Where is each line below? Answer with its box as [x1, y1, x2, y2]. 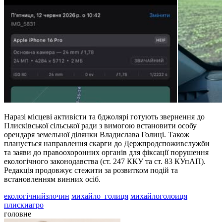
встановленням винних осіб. [4, 174, 101, 183]
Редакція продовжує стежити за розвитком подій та [4, 166, 178, 174]
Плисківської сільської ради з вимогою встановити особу [4, 121, 197, 130]
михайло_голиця [71, 191, 128, 200]
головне [4, 209, 31, 218]
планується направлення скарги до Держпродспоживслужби [4, 139, 210, 148]
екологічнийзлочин [4, 191, 69, 200]
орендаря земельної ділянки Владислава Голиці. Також [4, 130, 189, 139]
